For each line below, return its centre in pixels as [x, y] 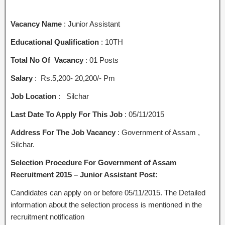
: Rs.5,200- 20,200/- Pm [74, 78]
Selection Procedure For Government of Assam [93, 162]
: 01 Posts [101, 60]
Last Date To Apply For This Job [67, 114]
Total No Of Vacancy [47, 60]
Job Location [33, 96]
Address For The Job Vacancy [63, 132]
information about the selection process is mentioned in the [106, 205]
